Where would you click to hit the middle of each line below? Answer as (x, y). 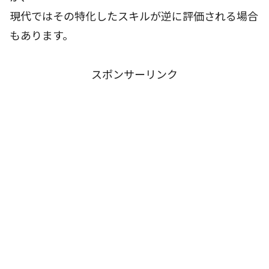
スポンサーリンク (134, 74)
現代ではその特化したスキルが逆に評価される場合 (134, 16)
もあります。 (41, 35)
